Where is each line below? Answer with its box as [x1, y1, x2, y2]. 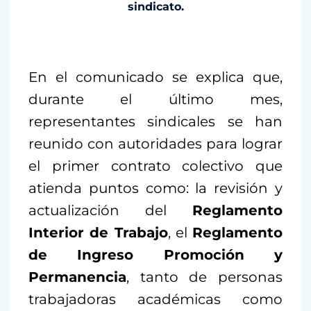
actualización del [28, 202, 192, 219]
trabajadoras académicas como [28, 291, 283, 308]
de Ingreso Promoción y [28, 246, 283, 264]
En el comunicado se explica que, [28, 69, 283, 86]
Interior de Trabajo [28, 224, 168, 242]
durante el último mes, [28, 91, 283, 108]
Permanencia [28, 269, 126, 286]
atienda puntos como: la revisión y [28, 180, 283, 197]
